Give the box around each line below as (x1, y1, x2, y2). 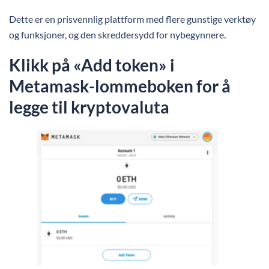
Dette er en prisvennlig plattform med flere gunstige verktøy (9, 13, 256, 25)
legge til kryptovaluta (9, 97, 169, 117)
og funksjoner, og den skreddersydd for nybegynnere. (9, 29, 226, 40)
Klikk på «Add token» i (9, 55, 175, 75)
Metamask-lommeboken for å (9, 76, 231, 96)
